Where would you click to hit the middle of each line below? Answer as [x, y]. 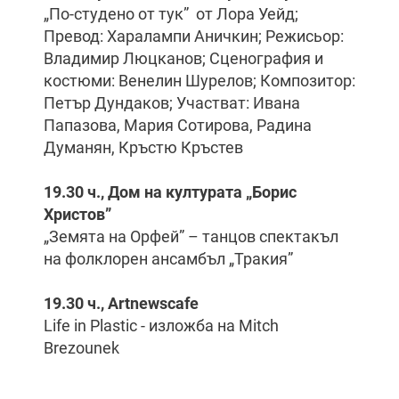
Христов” [77, 214]
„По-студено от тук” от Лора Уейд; [171, 14]
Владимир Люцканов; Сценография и [183, 58]
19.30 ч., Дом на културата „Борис [170, 192]
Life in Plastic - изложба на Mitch [161, 326]
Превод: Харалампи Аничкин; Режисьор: [194, 36]
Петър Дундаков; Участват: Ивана [172, 103]
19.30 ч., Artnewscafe [121, 303]
